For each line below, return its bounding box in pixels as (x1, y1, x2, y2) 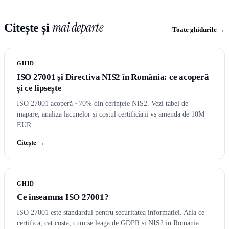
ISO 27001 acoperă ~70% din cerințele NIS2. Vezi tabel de (17, 100, 188, 108)
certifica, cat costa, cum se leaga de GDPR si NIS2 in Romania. (17, 219, 201, 227)
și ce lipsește (17, 83, 62, 94)
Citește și (4, 21, 52, 35)
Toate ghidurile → (172, 26, 225, 34)
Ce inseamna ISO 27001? (17, 192, 109, 202)
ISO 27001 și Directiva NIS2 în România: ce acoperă (17, 72, 209, 82)
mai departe (52, 19, 103, 36)
